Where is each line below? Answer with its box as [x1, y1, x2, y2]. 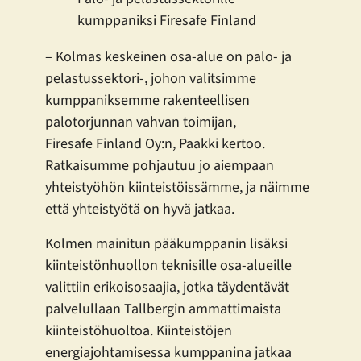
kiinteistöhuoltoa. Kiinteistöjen [45, 321, 232, 342]
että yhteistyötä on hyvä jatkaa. [45, 199, 234, 220]
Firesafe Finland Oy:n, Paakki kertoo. [45, 134, 265, 155]
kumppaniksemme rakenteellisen [45, 90, 250, 111]
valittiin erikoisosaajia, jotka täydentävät [45, 277, 289, 298]
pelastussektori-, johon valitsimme [45, 68, 256, 89]
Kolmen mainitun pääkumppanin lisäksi [45, 234, 288, 255]
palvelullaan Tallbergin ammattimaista [45, 299, 281, 320]
